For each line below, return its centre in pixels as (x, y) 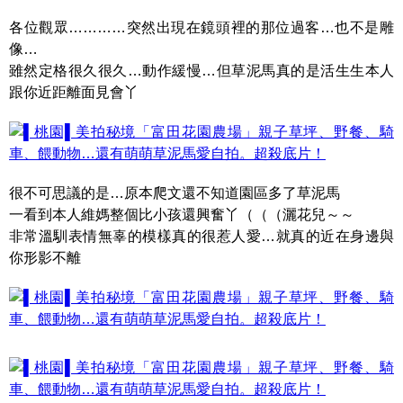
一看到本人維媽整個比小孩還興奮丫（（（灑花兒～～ (182, 215)
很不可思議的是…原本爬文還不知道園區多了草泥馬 (175, 193)
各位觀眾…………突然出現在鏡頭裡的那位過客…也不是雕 (201, 27)
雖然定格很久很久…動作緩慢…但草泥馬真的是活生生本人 (201, 71)
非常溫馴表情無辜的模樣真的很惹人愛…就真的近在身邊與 (201, 236)
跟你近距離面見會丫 (74, 92)
